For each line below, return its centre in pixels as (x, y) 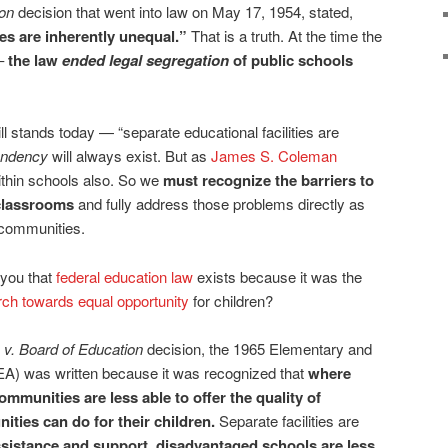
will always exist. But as (129, 156)
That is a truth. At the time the (284, 35)
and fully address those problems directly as (219, 204)
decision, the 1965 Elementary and (259, 349)
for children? (231, 300)
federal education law (124, 276)
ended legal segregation (145, 59)
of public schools (291, 59)
